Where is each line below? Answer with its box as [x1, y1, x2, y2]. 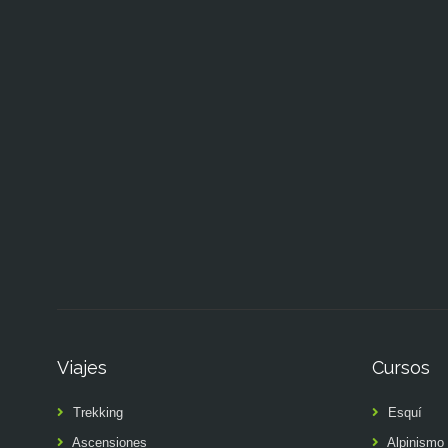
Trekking [73, 405, 123, 420]
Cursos [372, 357, 430, 378]
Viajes [57, 357, 107, 378]
